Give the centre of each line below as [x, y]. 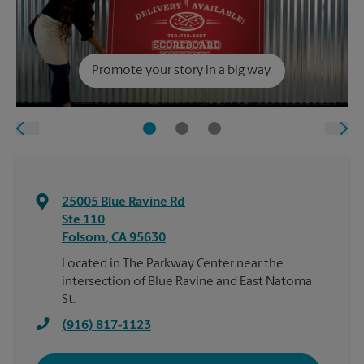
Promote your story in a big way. [182, 71]
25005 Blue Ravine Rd [123, 203]
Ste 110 [83, 221]
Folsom [84, 238]
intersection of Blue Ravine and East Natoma [187, 282]
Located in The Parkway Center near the [173, 264]
